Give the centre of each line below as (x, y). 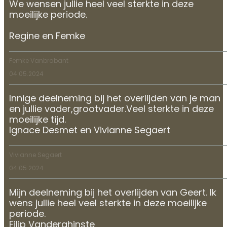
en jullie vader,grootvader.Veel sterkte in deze (111, 109)
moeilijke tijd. (37, 120)
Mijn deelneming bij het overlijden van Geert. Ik (113, 193)
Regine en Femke (47, 36)
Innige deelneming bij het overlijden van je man (115, 99)
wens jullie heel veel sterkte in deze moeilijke (108, 204)
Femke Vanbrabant (39, 61)
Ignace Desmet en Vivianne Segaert (90, 131)
